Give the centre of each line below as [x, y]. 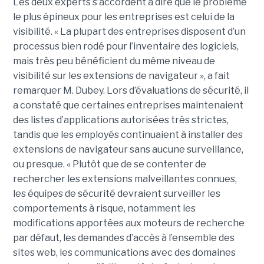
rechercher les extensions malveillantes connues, [125, 179]
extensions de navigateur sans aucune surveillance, [128, 149]
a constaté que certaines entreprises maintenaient [128, 105]
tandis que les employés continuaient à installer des [128, 134]
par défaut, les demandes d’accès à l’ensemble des [123, 237]
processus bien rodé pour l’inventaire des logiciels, [126, 46]
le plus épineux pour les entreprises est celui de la [123, 16]
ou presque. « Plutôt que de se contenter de [109, 164]
